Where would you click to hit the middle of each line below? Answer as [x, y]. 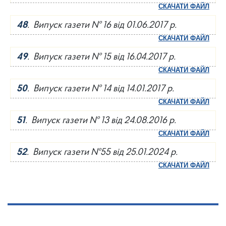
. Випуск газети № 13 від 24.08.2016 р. [101, 121]
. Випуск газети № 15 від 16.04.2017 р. [101, 57]
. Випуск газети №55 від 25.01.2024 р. [102, 153]
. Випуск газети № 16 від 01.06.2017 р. [102, 25]
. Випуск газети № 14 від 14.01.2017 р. [101, 89]
